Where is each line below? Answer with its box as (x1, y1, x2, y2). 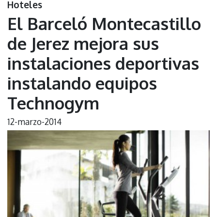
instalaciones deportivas (7, 52, 199, 74)
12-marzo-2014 (7, 116, 62, 127)
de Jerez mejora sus (7, 32, 159, 54)
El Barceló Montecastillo (7, 12, 201, 34)
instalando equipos (7, 72, 157, 93)
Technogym (7, 92, 99, 113)
